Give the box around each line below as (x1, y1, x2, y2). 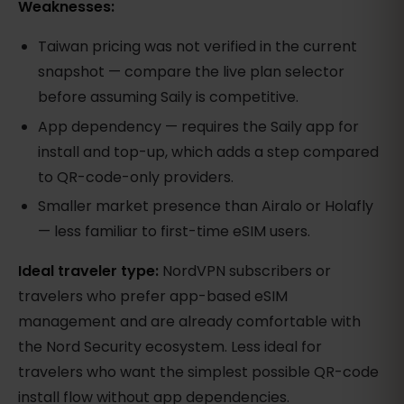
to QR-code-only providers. (38, 167, 234, 188)
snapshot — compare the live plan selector (38, 60, 345, 82)
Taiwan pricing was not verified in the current (38, 35, 358, 57)
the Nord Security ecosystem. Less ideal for (18, 336, 322, 358)
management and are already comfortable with (18, 311, 361, 333)
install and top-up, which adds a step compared (38, 142, 380, 163)
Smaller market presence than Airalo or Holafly (38, 196, 374, 217)
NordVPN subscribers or (159, 261, 331, 282)
